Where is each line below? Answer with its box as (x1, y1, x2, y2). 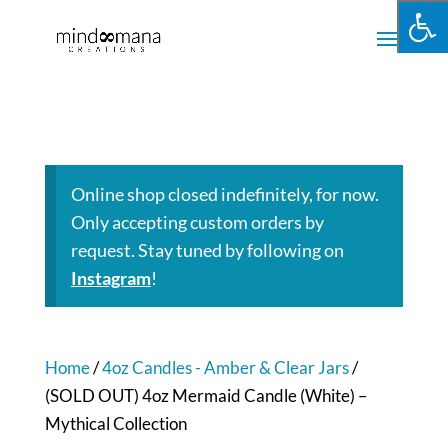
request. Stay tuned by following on (70, 239, 344, 262)
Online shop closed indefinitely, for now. (70, 183, 379, 206)
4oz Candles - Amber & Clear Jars (101, 357, 349, 379)
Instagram (70, 267, 151, 290)
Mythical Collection (44, 413, 187, 435)
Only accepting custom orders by (70, 211, 324, 234)
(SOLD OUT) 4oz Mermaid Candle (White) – (44, 385, 367, 407)
